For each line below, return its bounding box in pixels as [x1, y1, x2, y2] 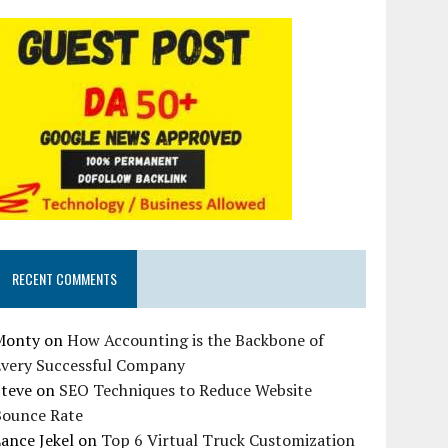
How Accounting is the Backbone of [67, 329, 325, 352]
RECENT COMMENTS [12, 268, 118, 290]
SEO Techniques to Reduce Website [59, 379, 313, 402]
